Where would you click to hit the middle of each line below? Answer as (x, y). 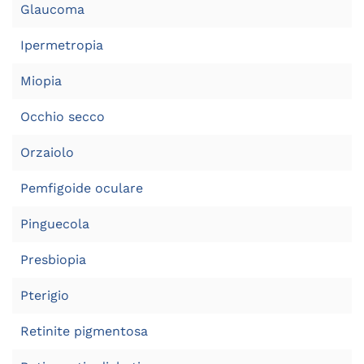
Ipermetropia (62, 45)
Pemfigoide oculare (82, 188)
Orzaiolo (47, 152)
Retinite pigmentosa (84, 331)
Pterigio (45, 295)
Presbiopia (53, 260)
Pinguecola (55, 224)
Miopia (41, 81)
